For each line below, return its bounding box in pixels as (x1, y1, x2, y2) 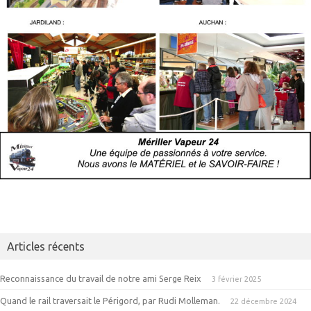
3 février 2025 (212, 275, 261, 284)
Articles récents (7, 240, 85, 253)
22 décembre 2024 (230, 297, 296, 306)
